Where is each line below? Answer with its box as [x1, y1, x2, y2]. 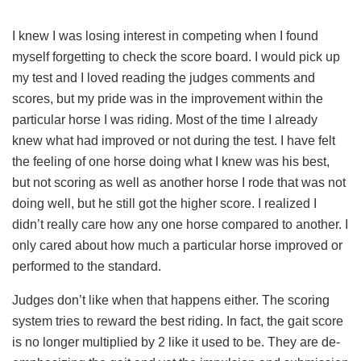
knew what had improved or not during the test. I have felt [12, 134, 335, 148]
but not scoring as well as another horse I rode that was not [12, 176, 346, 190]
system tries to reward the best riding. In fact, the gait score [12, 314, 343, 329]
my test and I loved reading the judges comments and [12, 71, 315, 85]
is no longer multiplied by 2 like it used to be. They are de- [12, 335, 340, 350]
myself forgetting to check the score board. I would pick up [12, 50, 340, 64]
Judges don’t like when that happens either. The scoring [12, 293, 330, 308]
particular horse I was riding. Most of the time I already [12, 113, 317, 127]
